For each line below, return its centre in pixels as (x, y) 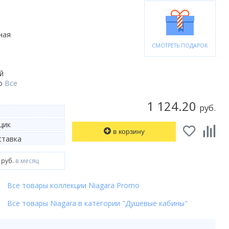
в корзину (129, 132)
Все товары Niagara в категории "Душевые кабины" (97, 203)
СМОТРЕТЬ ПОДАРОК (180, 45)
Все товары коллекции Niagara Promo (73, 185)
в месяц (27, 161)
